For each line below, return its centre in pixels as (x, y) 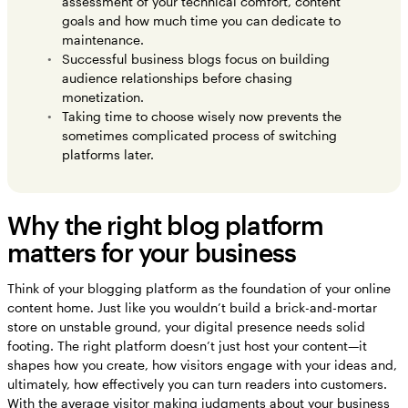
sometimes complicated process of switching (199, 136)
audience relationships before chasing (177, 78)
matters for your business (155, 253)
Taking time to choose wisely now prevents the (202, 117)
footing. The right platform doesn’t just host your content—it (187, 346)
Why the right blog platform (166, 225)
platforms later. (108, 155)
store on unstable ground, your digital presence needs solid (186, 327)
